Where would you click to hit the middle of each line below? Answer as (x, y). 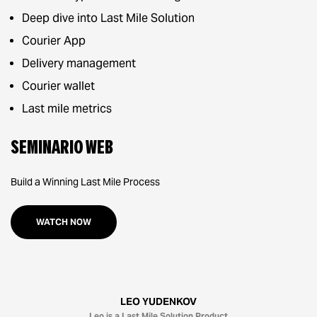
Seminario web (62, 148)
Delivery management (79, 63)
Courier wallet (58, 86)
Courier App (54, 41)
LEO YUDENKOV (158, 301)
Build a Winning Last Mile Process (85, 182)
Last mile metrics (67, 109)
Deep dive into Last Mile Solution (108, 18)
